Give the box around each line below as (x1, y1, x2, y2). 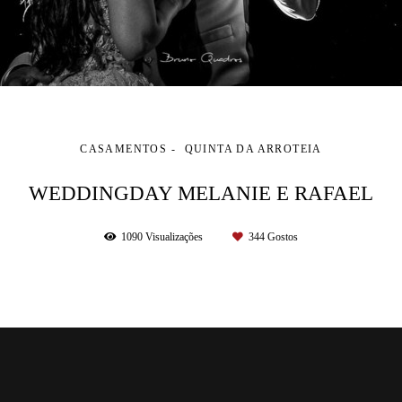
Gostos (265, 232, 298, 244)
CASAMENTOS (80, 144, 168, 156)
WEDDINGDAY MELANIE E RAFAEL (29, 181, 373, 205)
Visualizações (143, 232, 205, 244)
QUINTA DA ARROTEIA (184, 144, 322, 156)
